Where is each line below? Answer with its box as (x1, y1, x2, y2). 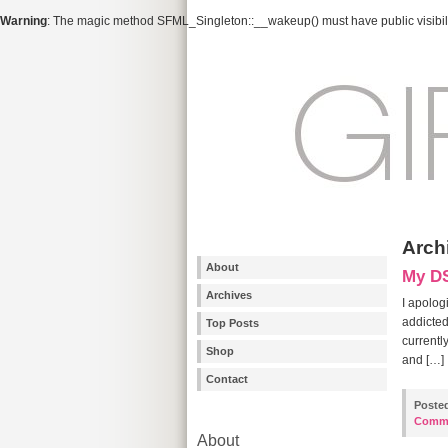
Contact (206, 373, 248, 385)
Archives (206, 289, 252, 301)
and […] (402, 353, 444, 367)
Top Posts (206, 317, 259, 329)
